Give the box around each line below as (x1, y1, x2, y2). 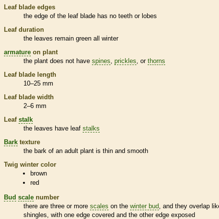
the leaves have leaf (23, 124, 83, 132)
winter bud (130, 202, 159, 210)
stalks (83, 124, 100, 132)
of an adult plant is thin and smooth (46, 147, 148, 154)
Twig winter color (4, 160, 56, 168)
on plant (31, 48, 58, 56)
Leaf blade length (4, 70, 56, 78)
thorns (148, 57, 165, 65)
